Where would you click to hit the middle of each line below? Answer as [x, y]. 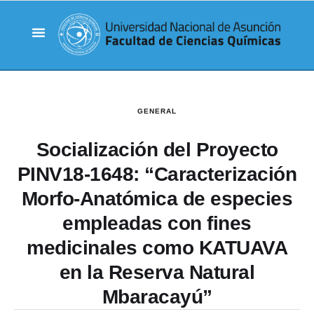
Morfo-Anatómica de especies [157, 199]
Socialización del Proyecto [157, 150]
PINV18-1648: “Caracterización [157, 174]
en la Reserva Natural [157, 272]
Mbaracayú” [157, 297]
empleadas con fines [157, 223]
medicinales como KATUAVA [157, 248]
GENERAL [157, 111]
